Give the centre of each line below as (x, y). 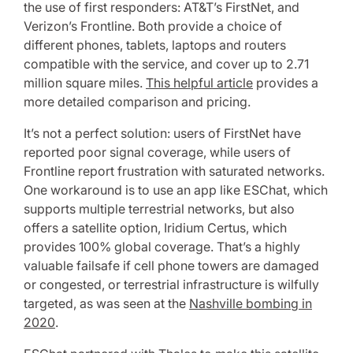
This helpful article (199, 83)
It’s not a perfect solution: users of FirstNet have (162, 133)
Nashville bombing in (251, 303)
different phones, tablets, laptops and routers (155, 45)
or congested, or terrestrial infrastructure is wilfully (171, 284)
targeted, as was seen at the (106, 303)
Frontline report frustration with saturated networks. (174, 171)
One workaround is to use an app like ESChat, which (176, 190)
